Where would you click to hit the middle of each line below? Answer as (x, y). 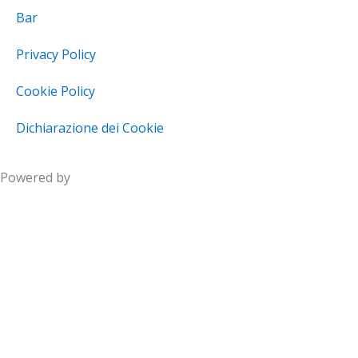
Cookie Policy (56, 91)
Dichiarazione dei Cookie (90, 128)
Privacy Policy (56, 54)
